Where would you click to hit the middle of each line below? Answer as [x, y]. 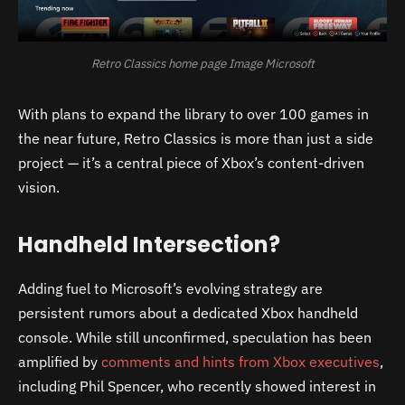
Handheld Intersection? [149, 245]
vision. [39, 187]
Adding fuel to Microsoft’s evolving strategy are [170, 289]
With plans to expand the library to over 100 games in [193, 113]
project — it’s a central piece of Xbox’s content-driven [191, 162]
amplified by [60, 362]
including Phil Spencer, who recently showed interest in [197, 386]
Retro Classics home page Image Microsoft [202, 64]
